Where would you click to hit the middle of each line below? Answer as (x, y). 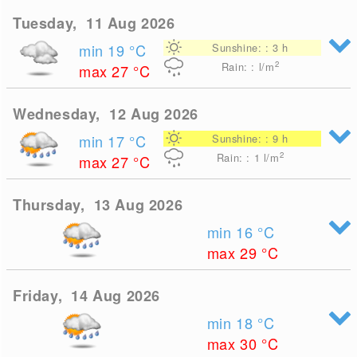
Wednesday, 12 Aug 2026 (106, 114)
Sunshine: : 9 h (250, 138)
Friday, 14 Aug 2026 (87, 296)
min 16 (232, 232)
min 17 (104, 141)
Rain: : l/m (248, 67)
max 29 (234, 253)
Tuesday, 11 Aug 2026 (94, 23)
